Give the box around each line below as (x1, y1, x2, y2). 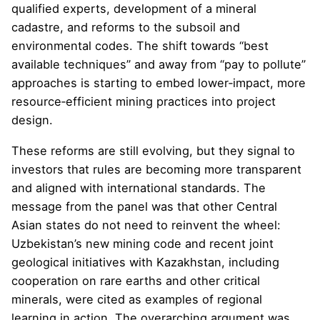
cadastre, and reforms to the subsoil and (11, 20, 240, 35)
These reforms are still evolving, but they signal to (11, 143, 295, 158)
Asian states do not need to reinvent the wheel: (11, 217, 281, 232)
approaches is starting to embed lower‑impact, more (11, 76, 306, 91)
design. (11, 113, 53, 128)
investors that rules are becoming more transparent (11, 161, 301, 176)
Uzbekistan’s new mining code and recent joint (11, 236, 274, 251)
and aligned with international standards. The (11, 180, 266, 195)
